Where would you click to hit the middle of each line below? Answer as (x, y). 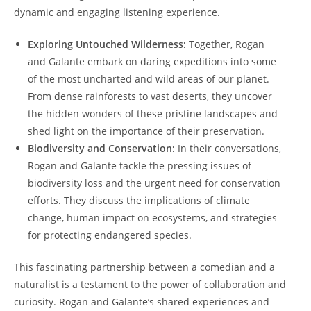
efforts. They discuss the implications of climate (139, 201)
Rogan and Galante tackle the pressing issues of (140, 166)
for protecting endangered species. (110, 235)
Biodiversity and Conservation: (101, 149)
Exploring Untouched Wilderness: (107, 44)
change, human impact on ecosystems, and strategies (152, 218)
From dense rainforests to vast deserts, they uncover (150, 96)
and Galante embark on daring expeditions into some (152, 62)
